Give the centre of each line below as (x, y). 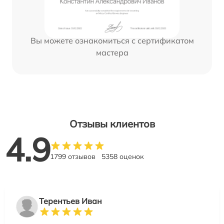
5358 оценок (123, 156)
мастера (112, 52)
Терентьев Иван (70, 201)
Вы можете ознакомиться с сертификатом (112, 40)
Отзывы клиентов (112, 123)
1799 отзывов (73, 156)
